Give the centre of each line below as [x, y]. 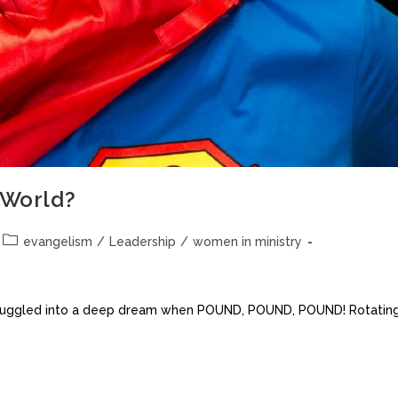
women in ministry [247, 242]
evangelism [58, 242]
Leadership [143, 242]
